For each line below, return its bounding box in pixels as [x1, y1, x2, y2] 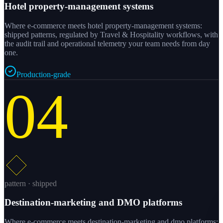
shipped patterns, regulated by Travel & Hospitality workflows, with [4, 30, 218, 39]
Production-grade [16, 70, 71, 79]
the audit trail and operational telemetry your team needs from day [4, 39, 210, 48]
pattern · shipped [4, 179, 57, 188]
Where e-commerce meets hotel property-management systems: [4, 21, 202, 30]
